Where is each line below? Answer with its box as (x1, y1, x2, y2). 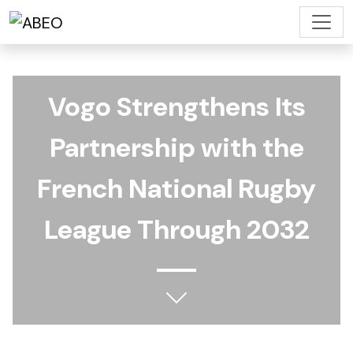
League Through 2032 (43, 212, 310, 247)
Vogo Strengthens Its (47, 89, 306, 124)
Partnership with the (49, 130, 304, 165)
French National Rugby (37, 171, 316, 206)
